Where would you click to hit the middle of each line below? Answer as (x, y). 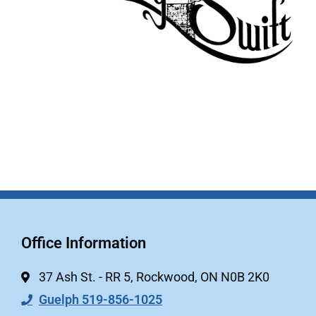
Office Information (84, 243)
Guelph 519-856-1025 (101, 300)
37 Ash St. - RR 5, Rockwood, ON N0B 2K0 (154, 277)
